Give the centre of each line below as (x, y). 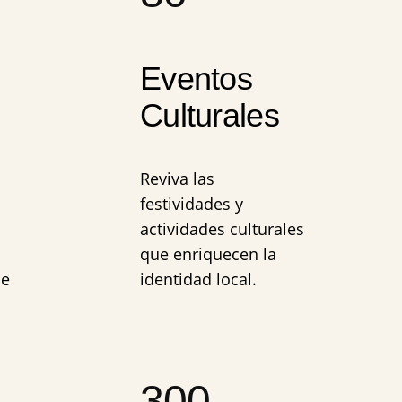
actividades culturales (222, 228)
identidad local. (198, 279)
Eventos (196, 78)
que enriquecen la (208, 253)
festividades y (192, 203)
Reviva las (177, 178)
